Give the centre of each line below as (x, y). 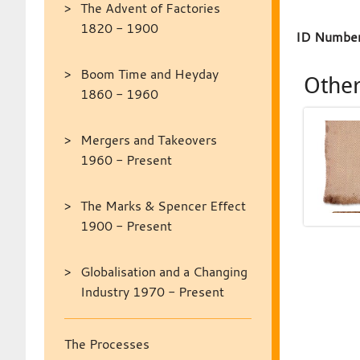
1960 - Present (126, 160)
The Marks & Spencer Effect (163, 206)
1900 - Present (126, 226)
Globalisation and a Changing (164, 272)
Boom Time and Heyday (149, 74)
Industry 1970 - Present (152, 292)
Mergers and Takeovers (148, 140)
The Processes (106, 344)
